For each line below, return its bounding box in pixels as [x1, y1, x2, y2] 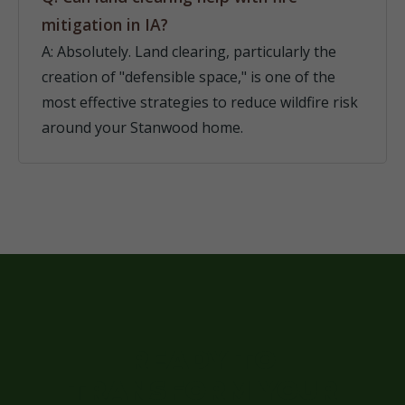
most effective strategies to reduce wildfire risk [42, 92, 358, 112]
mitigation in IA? [42, 14, 168, 35]
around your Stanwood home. [42, 118, 243, 137]
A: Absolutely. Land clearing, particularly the [42, 42, 336, 61]
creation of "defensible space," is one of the [42, 67, 335, 87]
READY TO [129, 344, 276, 375]
